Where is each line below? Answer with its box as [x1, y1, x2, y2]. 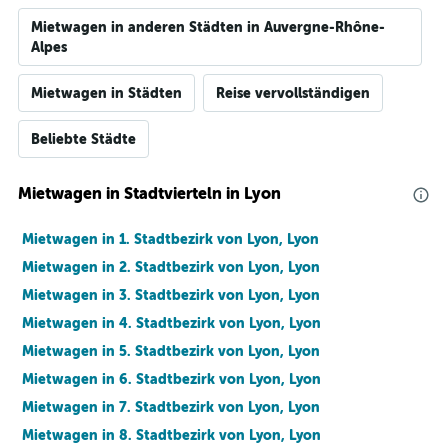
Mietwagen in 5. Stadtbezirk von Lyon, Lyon [22, 343, 320, 359]
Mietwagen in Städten [31, 85, 182, 101]
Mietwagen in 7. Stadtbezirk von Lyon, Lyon [22, 399, 320, 415]
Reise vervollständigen [216, 85, 370, 101]
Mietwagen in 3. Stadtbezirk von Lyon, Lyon [22, 287, 320, 303]
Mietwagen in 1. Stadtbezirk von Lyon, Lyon [22, 231, 319, 247]
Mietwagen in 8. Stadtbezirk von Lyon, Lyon [22, 427, 321, 443]
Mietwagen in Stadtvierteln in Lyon [18, 184, 281, 203]
